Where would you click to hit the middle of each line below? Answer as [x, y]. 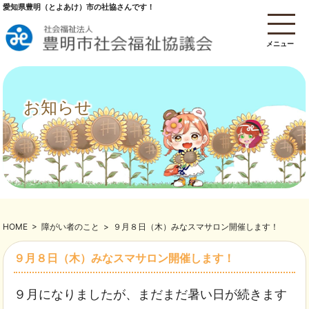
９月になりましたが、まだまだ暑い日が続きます [151, 295]
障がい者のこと [71, 227]
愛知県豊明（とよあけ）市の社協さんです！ [79, 7]
